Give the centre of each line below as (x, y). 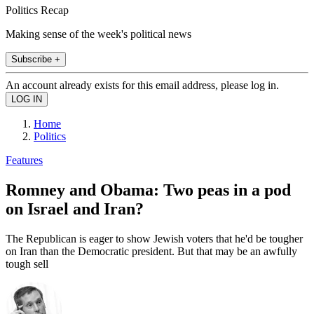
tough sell (27, 264)
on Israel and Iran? (75, 209)
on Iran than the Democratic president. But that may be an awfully (151, 251)
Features (24, 160)
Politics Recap (37, 10)
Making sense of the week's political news (98, 34)
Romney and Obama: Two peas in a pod (148, 190)
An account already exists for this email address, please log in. (142, 85)
